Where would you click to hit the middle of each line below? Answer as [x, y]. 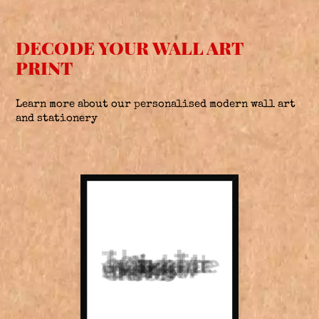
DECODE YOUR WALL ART [130, 47]
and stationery [57, 118]
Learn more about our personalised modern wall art [156, 104]
